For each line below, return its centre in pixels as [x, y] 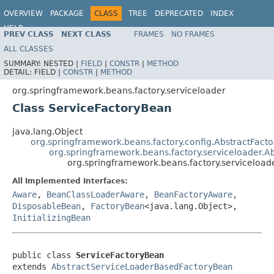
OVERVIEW [23, 13]
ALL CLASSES [28, 49]
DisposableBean [46, 206]
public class [44, 255]
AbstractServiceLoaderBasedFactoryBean [142, 266]
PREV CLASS [29, 34]
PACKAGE [67, 13]
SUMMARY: [24, 63]
